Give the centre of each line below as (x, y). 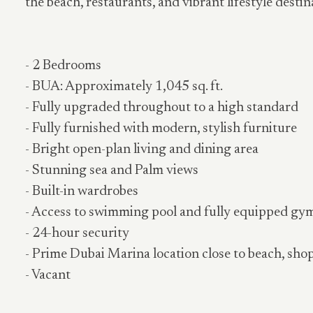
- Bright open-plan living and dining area (142, 150)
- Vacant (48, 275)
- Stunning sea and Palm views (112, 170)
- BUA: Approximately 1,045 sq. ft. (124, 87)
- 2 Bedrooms (63, 66)
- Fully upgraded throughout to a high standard (162, 108)
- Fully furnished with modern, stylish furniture (161, 129)
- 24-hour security (77, 233)
